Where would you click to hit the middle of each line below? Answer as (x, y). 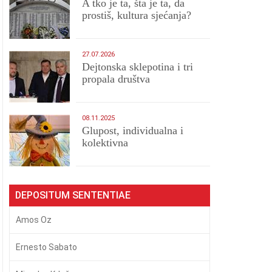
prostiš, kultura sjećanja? (137, 15)
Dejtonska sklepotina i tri (138, 67)
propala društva (116, 79)
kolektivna (105, 143)
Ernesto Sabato (47, 247)
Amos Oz (34, 220)
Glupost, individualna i (133, 131)
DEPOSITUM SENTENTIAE (73, 195)
